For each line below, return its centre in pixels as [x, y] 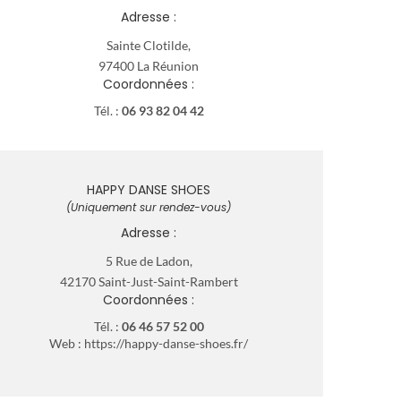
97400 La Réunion [149, 65]
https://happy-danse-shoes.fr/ [166, 343]
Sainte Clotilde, [149, 45]
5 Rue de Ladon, [149, 260]
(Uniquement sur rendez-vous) [149, 207]
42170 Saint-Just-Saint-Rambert [149, 281]
